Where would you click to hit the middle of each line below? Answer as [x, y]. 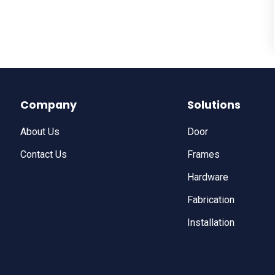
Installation [211, 222]
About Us [40, 131]
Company [48, 105]
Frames [203, 154]
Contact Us [43, 154]
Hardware [207, 177]
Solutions [214, 105]
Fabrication [211, 199]
